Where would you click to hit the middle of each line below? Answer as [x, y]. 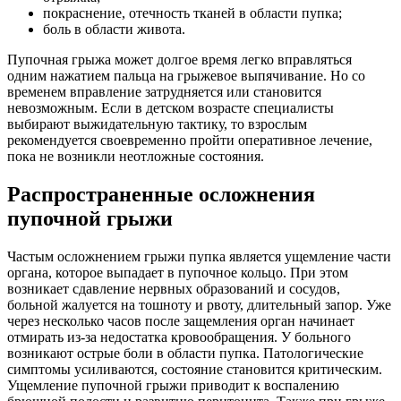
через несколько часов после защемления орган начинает [181, 320]
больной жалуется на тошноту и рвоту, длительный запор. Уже [199, 304]
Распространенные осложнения [161, 194]
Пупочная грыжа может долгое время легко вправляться [179, 59]
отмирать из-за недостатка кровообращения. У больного [179, 337]
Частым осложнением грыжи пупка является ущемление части [199, 256]
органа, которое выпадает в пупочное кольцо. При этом [178, 272]
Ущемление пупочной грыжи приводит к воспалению [173, 385]
